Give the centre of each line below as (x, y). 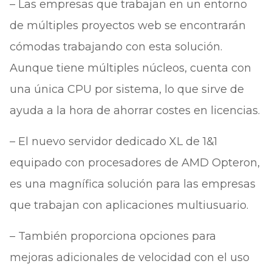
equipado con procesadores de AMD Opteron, (134, 163)
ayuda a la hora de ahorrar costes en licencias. (134, 110)
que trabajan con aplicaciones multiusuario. (129, 205)
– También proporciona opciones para (113, 236)
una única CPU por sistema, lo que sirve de (127, 89)
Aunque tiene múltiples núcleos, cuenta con (130, 68)
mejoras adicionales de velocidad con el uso (129, 257)
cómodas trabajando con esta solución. (116, 47)
